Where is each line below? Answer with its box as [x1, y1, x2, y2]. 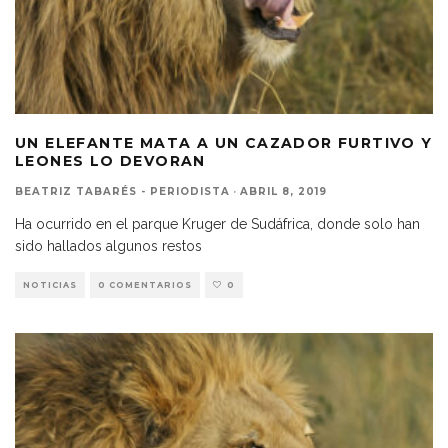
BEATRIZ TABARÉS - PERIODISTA [15, 184, 230, 198]
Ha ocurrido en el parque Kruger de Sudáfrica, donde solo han [15, 215, 420, 232]
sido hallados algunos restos [15, 237, 202, 254]
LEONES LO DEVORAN [15, 151, 206, 170]
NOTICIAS [23, 279, 77, 290]
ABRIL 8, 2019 [240, 184, 327, 198]
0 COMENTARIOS [98, 279, 192, 290]
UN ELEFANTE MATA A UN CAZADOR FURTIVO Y [15, 133, 433, 152]
